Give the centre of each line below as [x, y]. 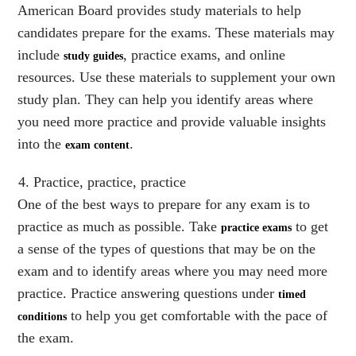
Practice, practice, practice [110, 182]
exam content [98, 145]
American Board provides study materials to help [160, 10]
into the [42, 143]
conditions [43, 316]
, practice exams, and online [205, 54]
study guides [94, 56]
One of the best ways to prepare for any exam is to [164, 204]
